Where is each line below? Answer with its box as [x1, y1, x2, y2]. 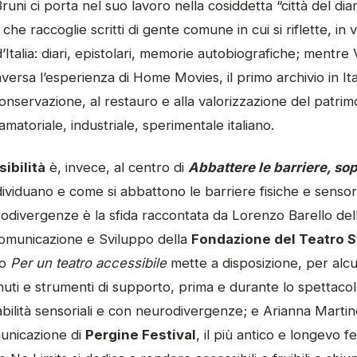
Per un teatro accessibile [10, 254, 167, 271]
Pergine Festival [85, 326, 196, 343]
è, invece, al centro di [45, 159, 188, 175]
